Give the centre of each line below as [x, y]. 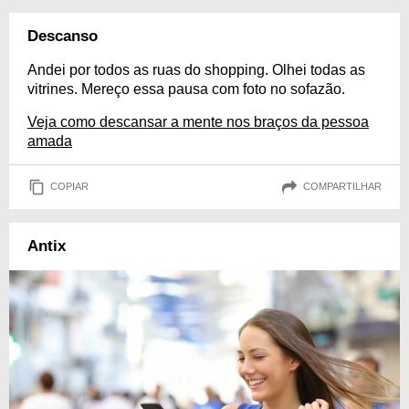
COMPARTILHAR [342, 187]
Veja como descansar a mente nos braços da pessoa [198, 121]
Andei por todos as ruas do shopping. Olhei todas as [196, 69]
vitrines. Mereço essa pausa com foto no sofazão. [186, 89]
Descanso [63, 36]
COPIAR [69, 187]
